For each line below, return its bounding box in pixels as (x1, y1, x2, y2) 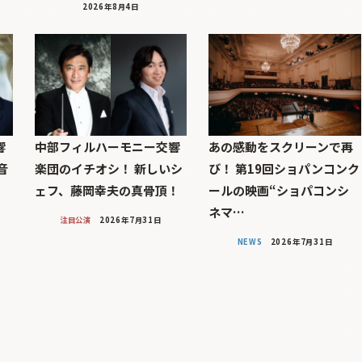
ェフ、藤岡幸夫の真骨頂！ (34, 182, 179, 200)
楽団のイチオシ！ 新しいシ (34, 160, 183, 178)
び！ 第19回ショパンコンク (208, 160, 360, 178)
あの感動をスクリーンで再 (208, 138, 354, 156)
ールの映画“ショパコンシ (208, 182, 350, 200)
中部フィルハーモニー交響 (34, 138, 180, 156)
